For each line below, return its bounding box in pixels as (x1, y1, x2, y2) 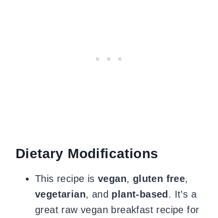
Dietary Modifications (16, 146, 159, 161)
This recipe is (35, 173, 98, 184)
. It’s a (168, 189, 197, 200)
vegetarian (35, 189, 86, 200)
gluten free (132, 173, 185, 184)
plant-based (111, 189, 168, 200)
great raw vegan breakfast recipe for (35, 204, 200, 215)
